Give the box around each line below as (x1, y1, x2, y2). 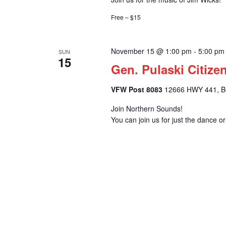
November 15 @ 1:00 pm (110, 46, 192, 56)
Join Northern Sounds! (110, 103, 183, 114)
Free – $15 (110, 13, 141, 22)
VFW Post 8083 (110, 84, 164, 95)
